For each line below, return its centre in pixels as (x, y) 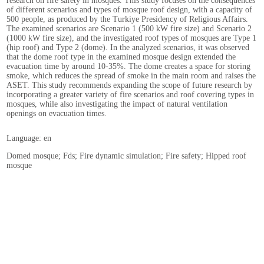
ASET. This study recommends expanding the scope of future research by (129, 85)
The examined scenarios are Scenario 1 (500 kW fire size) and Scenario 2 (129, 29)
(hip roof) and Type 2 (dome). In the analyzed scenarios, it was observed (128, 47)
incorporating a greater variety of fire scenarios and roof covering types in (130, 95)
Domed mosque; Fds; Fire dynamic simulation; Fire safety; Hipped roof (126, 156)
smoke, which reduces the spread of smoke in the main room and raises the (131, 76)
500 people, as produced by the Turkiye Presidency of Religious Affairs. (127, 19)
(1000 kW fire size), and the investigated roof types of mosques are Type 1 (131, 38)
